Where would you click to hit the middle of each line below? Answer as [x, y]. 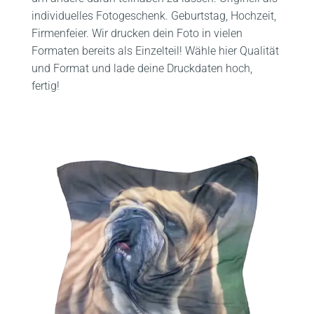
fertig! [46, 86]
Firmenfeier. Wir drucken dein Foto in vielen [137, 33]
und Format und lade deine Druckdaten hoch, [142, 68]
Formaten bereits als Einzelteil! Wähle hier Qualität [155, 50]
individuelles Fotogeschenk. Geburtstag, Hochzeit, [154, 15]
